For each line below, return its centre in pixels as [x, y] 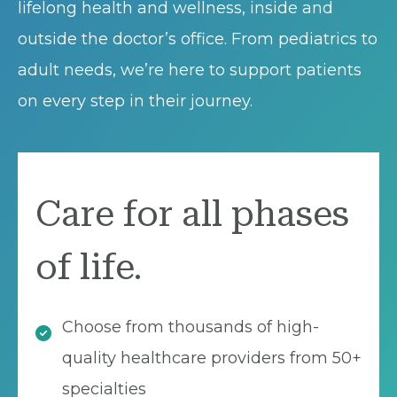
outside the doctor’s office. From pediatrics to [198, 39]
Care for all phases [192, 214]
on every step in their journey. [135, 101]
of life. [89, 267]
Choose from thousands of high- [191, 327]
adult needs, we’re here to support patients [190, 70]
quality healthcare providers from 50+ [212, 358]
